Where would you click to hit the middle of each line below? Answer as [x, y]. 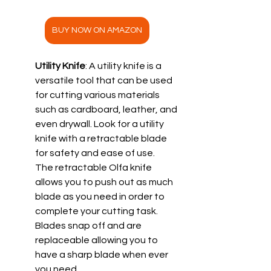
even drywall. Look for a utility [100, 124]
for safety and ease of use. [95, 153]
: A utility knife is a [124, 66]
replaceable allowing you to [97, 240]
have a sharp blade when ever [103, 254]
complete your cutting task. [98, 211]
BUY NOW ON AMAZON [97, 30]
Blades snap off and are [89, 225]
